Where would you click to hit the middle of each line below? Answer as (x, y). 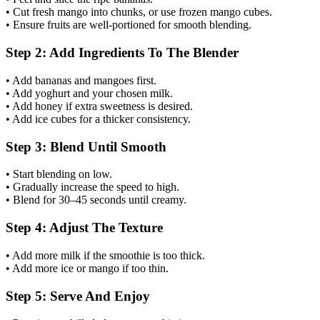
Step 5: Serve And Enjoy (78, 296)
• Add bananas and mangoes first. (81, 80)
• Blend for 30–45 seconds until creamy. (96, 200)
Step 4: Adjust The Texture (84, 228)
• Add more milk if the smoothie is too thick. (105, 255)
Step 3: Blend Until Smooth (86, 146)
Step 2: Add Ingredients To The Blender (122, 53)
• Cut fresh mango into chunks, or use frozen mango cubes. (139, 12)
